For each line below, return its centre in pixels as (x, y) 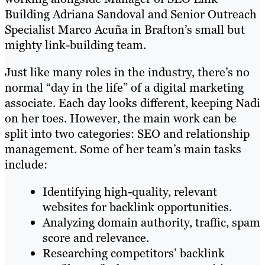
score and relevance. (96, 238)
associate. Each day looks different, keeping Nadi (132, 103)
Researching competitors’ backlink (134, 253)
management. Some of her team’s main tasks (123, 149)
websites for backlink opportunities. (137, 207)
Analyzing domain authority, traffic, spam (151, 223)
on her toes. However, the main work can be (121, 119)
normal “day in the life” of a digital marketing (124, 88)
